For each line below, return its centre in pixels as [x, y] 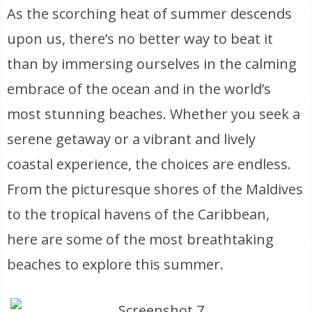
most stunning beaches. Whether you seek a [154, 114]
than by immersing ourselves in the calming [152, 64]
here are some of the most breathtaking [141, 239]
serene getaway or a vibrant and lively [132, 139]
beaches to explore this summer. [116, 264]
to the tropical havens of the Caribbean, [139, 214]
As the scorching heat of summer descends [150, 14]
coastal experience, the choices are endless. [149, 164]
